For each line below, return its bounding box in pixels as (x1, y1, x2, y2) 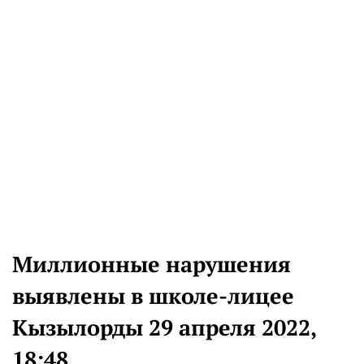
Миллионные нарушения (12, 249, 291, 279)
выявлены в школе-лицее (12, 281, 294, 311)
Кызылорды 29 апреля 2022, (12, 313, 317, 343)
